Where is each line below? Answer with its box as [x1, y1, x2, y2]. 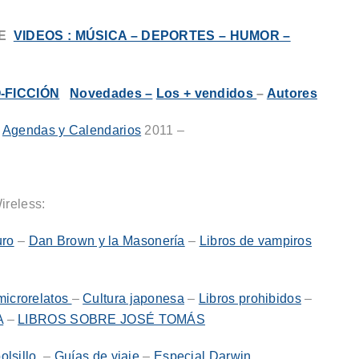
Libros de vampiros [199, 234, 313, 248]
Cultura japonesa [83, 292, 184, 305]
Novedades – [70, 87, 153, 100]
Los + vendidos [155, 87, 253, 100]
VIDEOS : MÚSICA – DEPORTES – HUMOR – [13, 29, 291, 42]
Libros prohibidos [198, 292, 301, 305]
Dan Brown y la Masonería [28, 234, 185, 248]
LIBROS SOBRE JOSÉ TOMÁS [18, 313, 206, 326]
